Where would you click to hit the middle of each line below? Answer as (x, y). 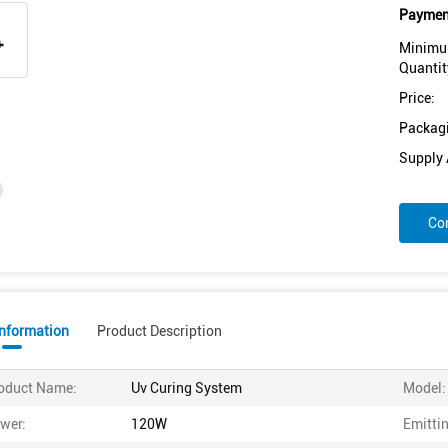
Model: (424, 388)
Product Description (159, 331)
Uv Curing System (186, 388)
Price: (417, 98)
